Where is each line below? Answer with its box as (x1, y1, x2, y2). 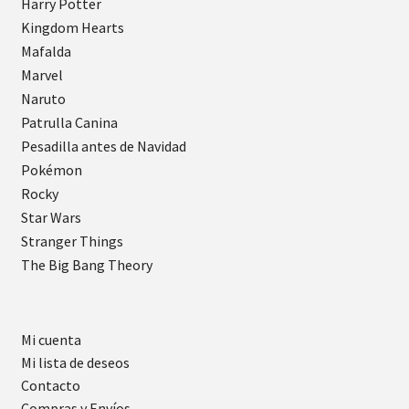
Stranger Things (20, 232, 123, 251)
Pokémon (20, 161, 82, 180)
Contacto (20, 376, 80, 395)
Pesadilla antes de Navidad (20, 137, 186, 156)
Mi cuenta (20, 330, 81, 350)
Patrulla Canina (20, 113, 118, 132)
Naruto (20, 89, 66, 109)
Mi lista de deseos (20, 353, 130, 372)
